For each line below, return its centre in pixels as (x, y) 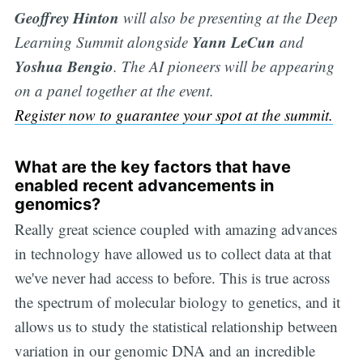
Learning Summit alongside (103, 41)
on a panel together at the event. (114, 90)
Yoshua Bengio (64, 66)
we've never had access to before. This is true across (172, 278)
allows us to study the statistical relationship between (176, 327)
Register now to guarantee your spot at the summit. (173, 114)
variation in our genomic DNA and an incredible (164, 351)
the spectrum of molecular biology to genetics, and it (177, 302)
